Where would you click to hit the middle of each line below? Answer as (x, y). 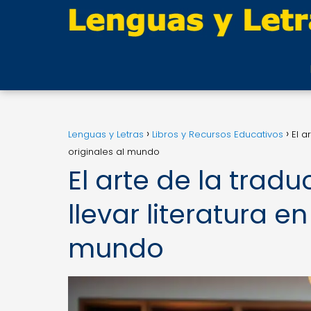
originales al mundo (114, 152)
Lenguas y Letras (106, 134)
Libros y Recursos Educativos (218, 134)
